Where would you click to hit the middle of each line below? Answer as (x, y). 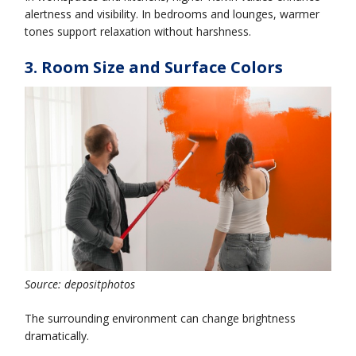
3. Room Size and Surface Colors (154, 67)
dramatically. (57, 336)
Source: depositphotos (80, 284)
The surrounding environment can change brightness (161, 319)
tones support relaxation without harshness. (138, 31)
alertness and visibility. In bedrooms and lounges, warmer (172, 14)
